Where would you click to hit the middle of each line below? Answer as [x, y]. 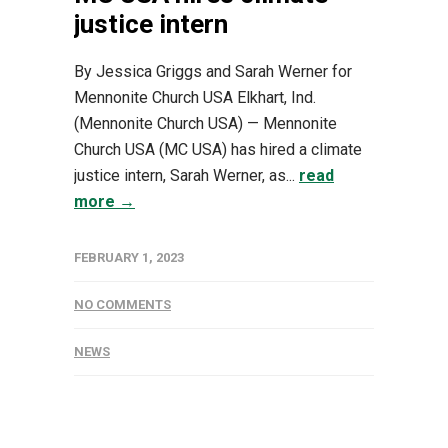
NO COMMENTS [122, 304]
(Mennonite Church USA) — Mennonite [205, 123]
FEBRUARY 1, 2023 [129, 257]
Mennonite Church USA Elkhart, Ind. [195, 97]
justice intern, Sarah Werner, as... [186, 175]
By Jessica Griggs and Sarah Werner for [213, 71]
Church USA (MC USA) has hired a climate [218, 149]
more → [104, 201]
